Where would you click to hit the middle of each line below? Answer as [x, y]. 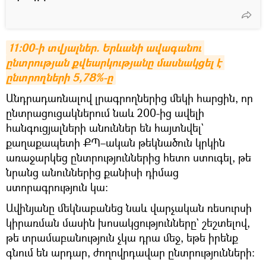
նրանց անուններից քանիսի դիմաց [92, 172]
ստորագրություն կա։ [57, 187]
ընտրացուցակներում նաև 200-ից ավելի [105, 113]
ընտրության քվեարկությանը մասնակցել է [114, 62]
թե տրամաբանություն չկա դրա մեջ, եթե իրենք [122, 237]
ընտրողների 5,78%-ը [59, 77]
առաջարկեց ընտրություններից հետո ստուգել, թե [129, 157]
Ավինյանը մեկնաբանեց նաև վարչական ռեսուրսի [129, 208]
